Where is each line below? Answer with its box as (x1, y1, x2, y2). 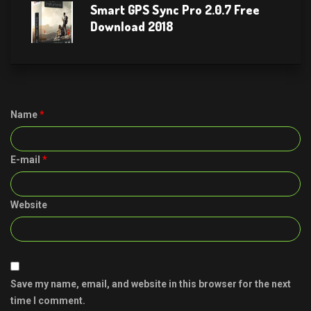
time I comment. (10, 294, 85, 306)
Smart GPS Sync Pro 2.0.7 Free (90, 1, 260, 17)
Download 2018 (90, 18, 173, 34)
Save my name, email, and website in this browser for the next (10, 278, 291, 289)
